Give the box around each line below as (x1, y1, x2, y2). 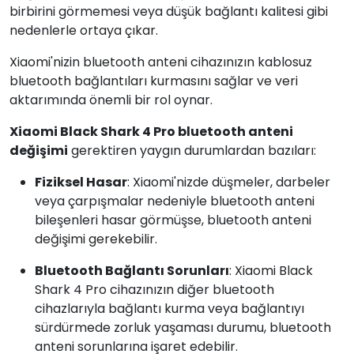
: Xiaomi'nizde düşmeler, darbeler (127, 173, 330, 191)
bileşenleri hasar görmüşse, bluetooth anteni (35, 211, 311, 229)
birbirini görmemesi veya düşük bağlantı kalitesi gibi (9, 2, 328, 21)
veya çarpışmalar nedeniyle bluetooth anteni (35, 192, 314, 210)
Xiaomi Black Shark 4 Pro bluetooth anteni (9, 122, 293, 141)
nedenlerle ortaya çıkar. (9, 21, 158, 40)
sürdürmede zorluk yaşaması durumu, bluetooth (35, 318, 331, 337)
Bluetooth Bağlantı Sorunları (35, 262, 229, 280)
